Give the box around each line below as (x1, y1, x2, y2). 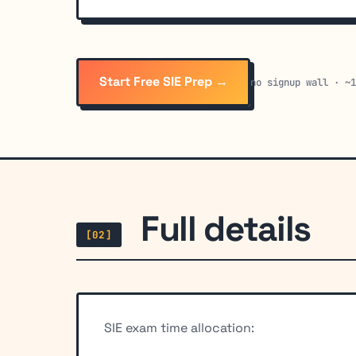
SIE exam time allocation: (104, 319, 254, 337)
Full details (141, 206, 311, 251)
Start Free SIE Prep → (99, 73, 228, 91)
